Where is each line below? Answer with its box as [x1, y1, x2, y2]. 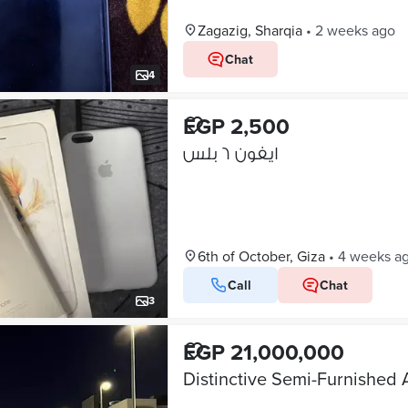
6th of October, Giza [197, 246, 325, 266]
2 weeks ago [314, 20, 395, 40]
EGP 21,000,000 [182, 336, 344, 368]
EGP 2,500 [182, 110, 290, 142]
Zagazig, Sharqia [197, 20, 302, 40]
